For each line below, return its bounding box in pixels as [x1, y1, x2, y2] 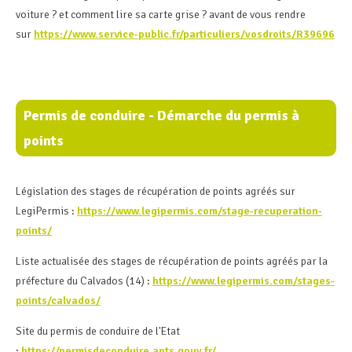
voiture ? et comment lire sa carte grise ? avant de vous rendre [16, 7, 306, 21]
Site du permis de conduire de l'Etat [16, 324, 180, 338]
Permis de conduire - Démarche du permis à [24, 106, 299, 124]
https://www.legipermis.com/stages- [152, 273, 335, 288]
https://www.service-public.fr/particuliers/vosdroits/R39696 [34, 27, 335, 41]
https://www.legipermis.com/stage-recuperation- [77, 203, 322, 218]
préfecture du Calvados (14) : [16, 273, 152, 288]
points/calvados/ [16, 293, 101, 307]
